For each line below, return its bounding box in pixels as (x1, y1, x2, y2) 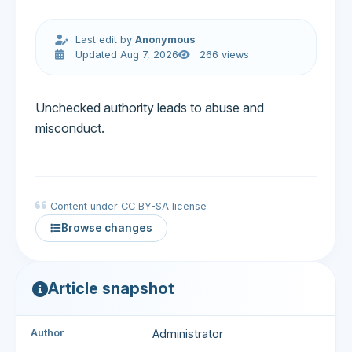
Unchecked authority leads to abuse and (35, 100, 264, 115)
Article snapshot (48, 279, 174, 298)
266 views (196, 49, 249, 60)
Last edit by (72, 34, 136, 46)
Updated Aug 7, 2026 (72, 49, 179, 60)
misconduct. (35, 120, 104, 136)
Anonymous (135, 34, 196, 46)
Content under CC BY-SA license (50, 200, 207, 212)
